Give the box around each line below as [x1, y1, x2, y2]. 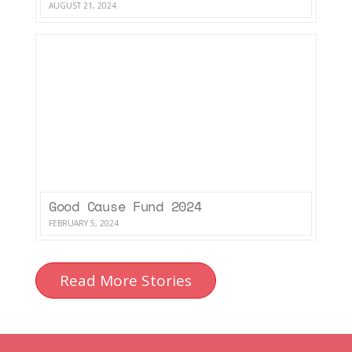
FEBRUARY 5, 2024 [48, 218, 119, 229]
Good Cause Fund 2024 [48, 200, 202, 214]
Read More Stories [59, 270, 192, 291]
